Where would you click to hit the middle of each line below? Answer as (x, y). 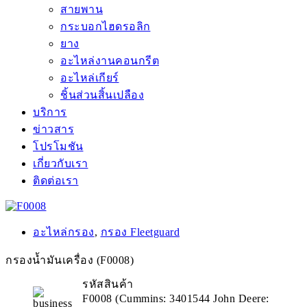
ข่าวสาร (53, 129)
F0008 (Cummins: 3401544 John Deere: (176, 299)
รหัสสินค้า (108, 284)
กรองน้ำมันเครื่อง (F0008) (70, 260)
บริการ (50, 112)
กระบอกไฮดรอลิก (106, 26)
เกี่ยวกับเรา (61, 163)
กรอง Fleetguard (140, 232)
